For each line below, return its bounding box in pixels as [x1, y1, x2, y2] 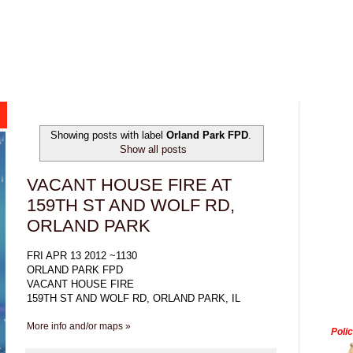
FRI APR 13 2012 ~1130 [27, 249, 137, 262]
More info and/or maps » [27, 320, 131, 332]
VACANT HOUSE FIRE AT [27, 174, 232, 195]
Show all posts [119, 143, 187, 156]
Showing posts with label [50, 129, 166, 142]
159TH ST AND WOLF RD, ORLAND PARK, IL [27, 292, 240, 304]
